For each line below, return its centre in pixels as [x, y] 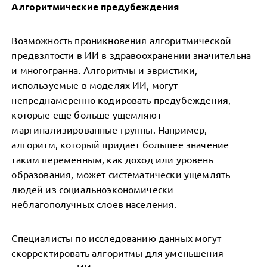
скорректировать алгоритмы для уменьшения [117, 253]
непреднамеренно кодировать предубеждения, [121, 100]
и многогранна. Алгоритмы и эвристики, [105, 70]
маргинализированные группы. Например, [109, 129]
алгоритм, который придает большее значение [120, 144]
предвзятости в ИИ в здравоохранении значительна [131, 55]
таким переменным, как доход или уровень [112, 159]
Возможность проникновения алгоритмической [122, 40]
